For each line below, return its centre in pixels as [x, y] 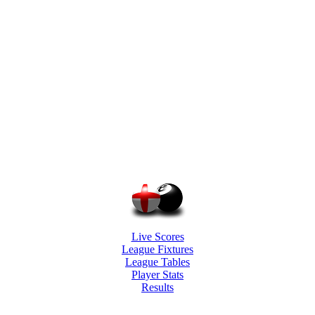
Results [157, 288]
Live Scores [157, 237]
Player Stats [157, 275]
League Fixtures [157, 250]
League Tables [157, 262]
